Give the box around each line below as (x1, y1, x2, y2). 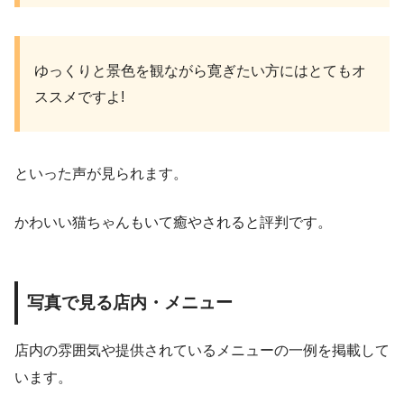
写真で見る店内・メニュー (27, 293, 233, 313)
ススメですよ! (34, 89, 124, 106)
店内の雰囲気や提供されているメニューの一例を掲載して (14, 342, 390, 358)
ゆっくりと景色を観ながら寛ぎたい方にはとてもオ (34, 63, 366, 79)
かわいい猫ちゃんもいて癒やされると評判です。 (14, 215, 332, 231)
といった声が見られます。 (14, 166, 188, 182)
